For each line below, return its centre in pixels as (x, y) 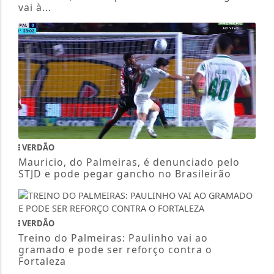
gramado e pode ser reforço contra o (115, 198)
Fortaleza (42, 210)
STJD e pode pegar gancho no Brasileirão (124, 123)
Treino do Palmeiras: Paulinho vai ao (113, 187)
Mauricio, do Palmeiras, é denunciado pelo (129, 111)
